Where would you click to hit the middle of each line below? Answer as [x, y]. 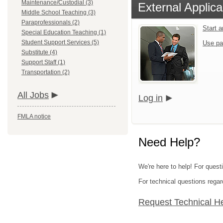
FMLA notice [34, 116]
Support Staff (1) [43, 62]
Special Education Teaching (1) [64, 32]
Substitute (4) [39, 52]
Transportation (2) [46, 72]
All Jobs [33, 95]
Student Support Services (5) [60, 42]
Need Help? [169, 142]
